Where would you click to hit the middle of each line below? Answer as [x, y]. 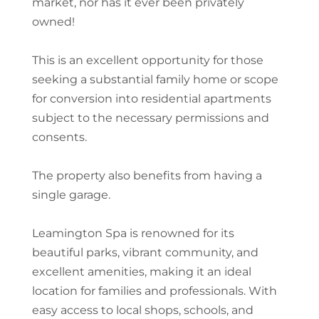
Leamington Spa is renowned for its [133, 233]
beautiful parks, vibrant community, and [145, 252]
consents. [59, 137]
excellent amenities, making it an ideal [141, 271]
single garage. [71, 194]
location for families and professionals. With [154, 291]
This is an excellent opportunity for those [147, 60]
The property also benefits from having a [147, 175]
